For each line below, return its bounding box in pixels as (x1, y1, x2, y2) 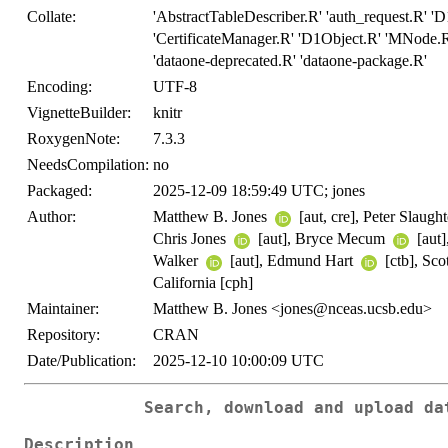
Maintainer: (27, 300, 99, 318)
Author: (27, 208, 76, 226)
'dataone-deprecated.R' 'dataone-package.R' (153, 52, 427, 70)
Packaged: (27, 182, 92, 200)
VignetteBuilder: (27, 104, 131, 122)
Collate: (27, 8, 76, 26)
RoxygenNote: (27, 130, 120, 148)
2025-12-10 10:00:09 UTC (153, 352, 324, 370)
